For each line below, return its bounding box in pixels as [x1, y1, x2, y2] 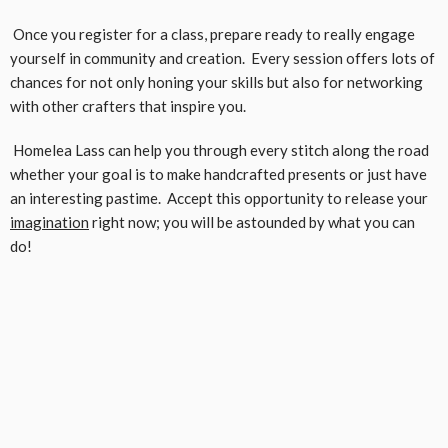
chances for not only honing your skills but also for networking [10, 72, 423, 91]
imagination [10, 212, 89, 231]
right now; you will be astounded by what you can [89, 212, 415, 231]
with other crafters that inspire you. [10, 96, 246, 115]
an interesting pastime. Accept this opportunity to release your [10, 188, 428, 207]
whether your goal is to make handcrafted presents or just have [10, 164, 427, 183]
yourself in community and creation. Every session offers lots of [10, 48, 435, 67]
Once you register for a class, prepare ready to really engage [10, 24, 415, 43]
